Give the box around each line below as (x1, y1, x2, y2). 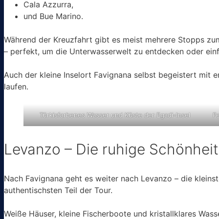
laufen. (4, 81, 28, 91)
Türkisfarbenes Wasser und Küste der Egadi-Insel (39, 110, 190, 119)
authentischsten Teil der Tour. (4, 185, 112, 195)
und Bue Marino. (23, 11, 83, 21)
